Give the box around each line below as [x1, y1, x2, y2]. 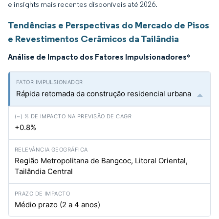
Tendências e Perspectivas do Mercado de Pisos [8, 19, 209, 31]
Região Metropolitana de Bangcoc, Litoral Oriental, [15, 156, 188, 165]
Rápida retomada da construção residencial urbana [16, 89, 191, 98]
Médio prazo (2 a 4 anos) [15, 200, 100, 209]
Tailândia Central [15, 167, 73, 176]
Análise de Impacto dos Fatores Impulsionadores [8, 52, 187, 62]
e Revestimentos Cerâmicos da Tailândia [8, 33, 179, 44]
